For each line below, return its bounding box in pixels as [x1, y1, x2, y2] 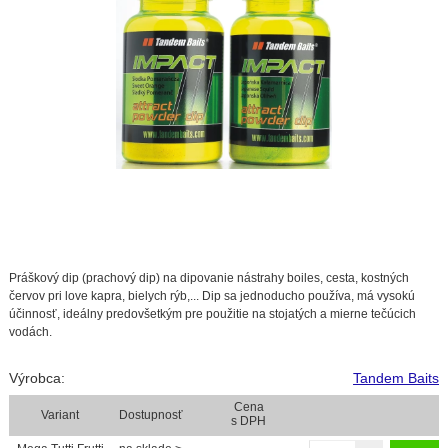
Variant [41, 407, 80, 422]
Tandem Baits [353, 369, 440, 386]
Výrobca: [8, 369, 65, 386]
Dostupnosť [118, 407, 183, 422]
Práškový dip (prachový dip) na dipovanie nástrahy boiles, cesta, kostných [8, 270, 409, 285]
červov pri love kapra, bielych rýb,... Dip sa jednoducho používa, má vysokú [8, 288, 415, 303]
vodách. [8, 324, 52, 339]
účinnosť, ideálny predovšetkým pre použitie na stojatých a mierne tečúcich [8, 306, 416, 321]
